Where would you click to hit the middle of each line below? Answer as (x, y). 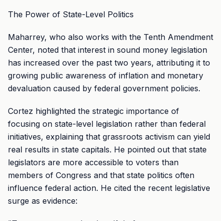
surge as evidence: (43, 201)
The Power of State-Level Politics (71, 14)
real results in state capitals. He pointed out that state (107, 149)
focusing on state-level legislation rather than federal (107, 124)
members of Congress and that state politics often (101, 175)
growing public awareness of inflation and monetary (106, 75)
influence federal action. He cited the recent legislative (109, 188)
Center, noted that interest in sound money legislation (108, 50)
